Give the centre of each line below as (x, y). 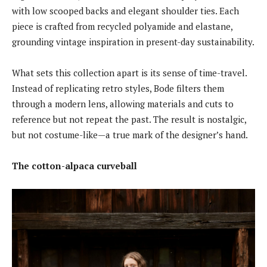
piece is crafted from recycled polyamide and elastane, (122, 26)
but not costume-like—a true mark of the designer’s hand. (130, 134)
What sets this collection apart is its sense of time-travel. (129, 72)
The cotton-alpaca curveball (74, 165)
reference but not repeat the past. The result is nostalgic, (129, 119)
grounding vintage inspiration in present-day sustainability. (133, 41)
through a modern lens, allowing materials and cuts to (123, 103)
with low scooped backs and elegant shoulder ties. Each (125, 10)
